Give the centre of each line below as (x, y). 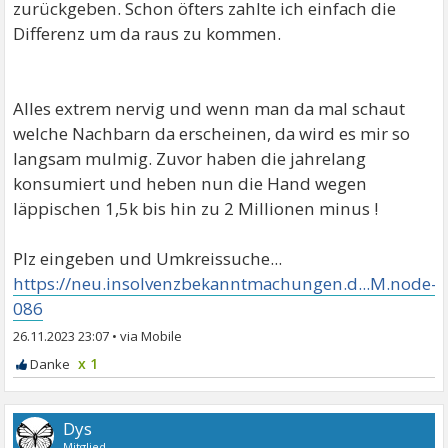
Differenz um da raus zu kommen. (147, 33)
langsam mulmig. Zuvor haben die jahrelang (190, 158)
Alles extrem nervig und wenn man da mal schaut (209, 108)
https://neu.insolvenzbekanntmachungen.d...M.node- (225, 283)
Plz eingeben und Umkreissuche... (148, 258)
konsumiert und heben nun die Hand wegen (190, 183)
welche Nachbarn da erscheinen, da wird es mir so (212, 133)
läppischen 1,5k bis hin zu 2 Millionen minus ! (196, 208)
